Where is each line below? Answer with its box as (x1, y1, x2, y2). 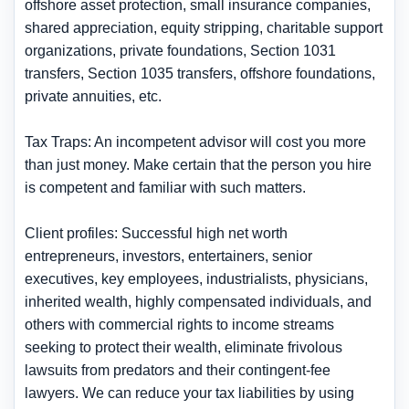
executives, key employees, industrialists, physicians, (25, 270, 368, 287)
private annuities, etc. (25, 88, 162, 104)
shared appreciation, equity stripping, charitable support (25, 19, 383, 36)
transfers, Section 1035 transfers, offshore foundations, (25, 65, 375, 81)
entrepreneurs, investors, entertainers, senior (25, 247, 312, 264)
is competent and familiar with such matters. (25, 179, 306, 195)
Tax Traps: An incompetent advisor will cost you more (25, 133, 366, 150)
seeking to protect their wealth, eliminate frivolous (25, 339, 342, 355)
